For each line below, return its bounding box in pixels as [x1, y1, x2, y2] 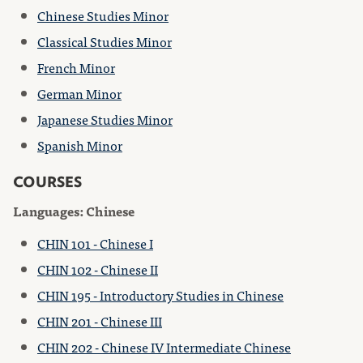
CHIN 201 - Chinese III [37, 310, 162, 331]
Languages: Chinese [13, 200, 135, 221]
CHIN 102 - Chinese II [37, 258, 158, 280]
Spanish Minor [37, 135, 122, 156]
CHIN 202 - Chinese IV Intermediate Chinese [37, 336, 291, 357]
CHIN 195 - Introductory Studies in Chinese [37, 284, 284, 305]
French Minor [37, 57, 115, 78]
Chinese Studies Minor [37, 5, 169, 26]
